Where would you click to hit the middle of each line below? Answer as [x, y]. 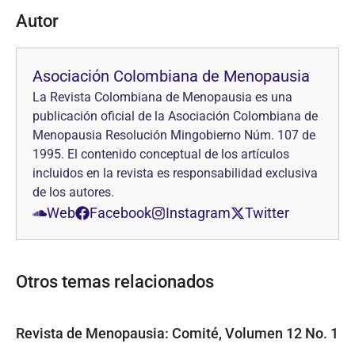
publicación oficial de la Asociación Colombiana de [175, 116]
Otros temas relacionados [115, 282]
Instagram [198, 213]
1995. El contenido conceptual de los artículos [161, 154]
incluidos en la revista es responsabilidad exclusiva [175, 173]
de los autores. [73, 192]
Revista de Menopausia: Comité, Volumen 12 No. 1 [177, 333]
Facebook [120, 213]
